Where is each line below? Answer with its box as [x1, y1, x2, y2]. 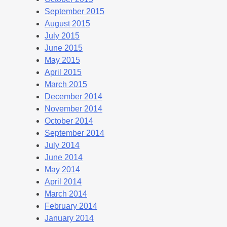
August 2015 [45, 19, 90, 28]
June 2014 [45, 153, 83, 162]
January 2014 [45, 213, 94, 222]
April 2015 [45, 67, 82, 77]
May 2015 [45, 55, 80, 64]
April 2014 [45, 177, 82, 186]
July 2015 [45, 31, 80, 40]
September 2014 [45, 128, 104, 137]
